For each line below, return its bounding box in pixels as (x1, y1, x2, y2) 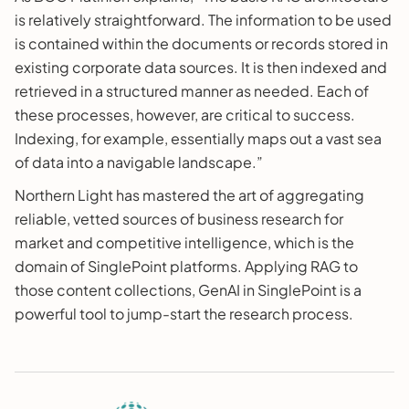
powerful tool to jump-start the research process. (15, 303, 353, 323)
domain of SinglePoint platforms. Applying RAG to (15, 256, 358, 276)
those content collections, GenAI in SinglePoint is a (15, 279, 362, 299)
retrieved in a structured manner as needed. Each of (15, 80, 369, 100)
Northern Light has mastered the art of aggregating (15, 184, 364, 204)
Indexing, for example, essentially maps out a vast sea (15, 128, 382, 148)
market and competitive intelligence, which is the (15, 232, 354, 252)
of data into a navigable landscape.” (15, 152, 263, 172)
